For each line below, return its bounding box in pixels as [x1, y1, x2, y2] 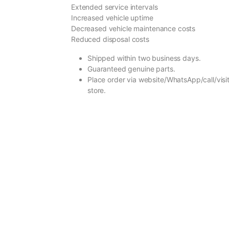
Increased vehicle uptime [71, 13, 153, 22]
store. [87, 86, 106, 95]
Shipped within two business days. [87, 54, 201, 63]
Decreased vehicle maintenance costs [71, 24, 196, 33]
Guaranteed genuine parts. [87, 64, 175, 74]
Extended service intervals [71, 3, 158, 12]
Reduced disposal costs [71, 35, 149, 44]
